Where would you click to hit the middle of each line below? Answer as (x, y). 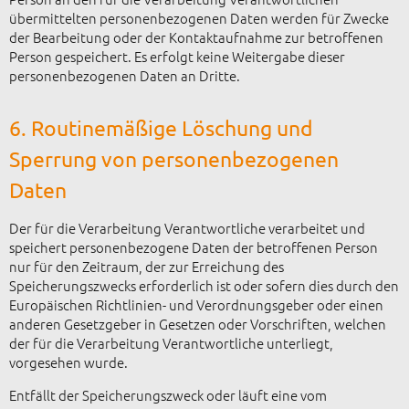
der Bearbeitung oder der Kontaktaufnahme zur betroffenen (196, 37)
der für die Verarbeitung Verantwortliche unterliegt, (171, 343)
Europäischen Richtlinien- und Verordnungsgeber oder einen (196, 305)
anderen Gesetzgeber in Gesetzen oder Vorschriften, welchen (198, 324)
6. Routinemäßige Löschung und (161, 127)
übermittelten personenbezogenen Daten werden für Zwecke (199, 17)
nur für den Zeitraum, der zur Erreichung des (147, 267)
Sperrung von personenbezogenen (174, 158)
